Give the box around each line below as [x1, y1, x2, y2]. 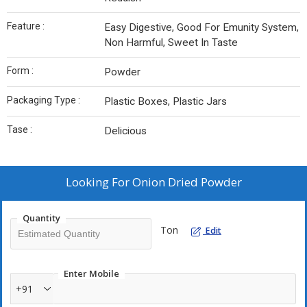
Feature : [7, 21, 45, 32]
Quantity [23, 212, 60, 225]
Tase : [7, 124, 32, 136]
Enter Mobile [64, 267, 119, 280]
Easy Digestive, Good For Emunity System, [104, 21, 299, 34]
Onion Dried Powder [132, 174, 242, 191]
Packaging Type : [7, 95, 80, 106]
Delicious [104, 125, 147, 138]
